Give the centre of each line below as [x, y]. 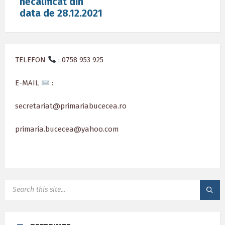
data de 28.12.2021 [61, 13]
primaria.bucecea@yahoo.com [67, 129]
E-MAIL [28, 83]
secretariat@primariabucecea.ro [71, 106]
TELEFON [31, 60]
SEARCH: [18, 183]
